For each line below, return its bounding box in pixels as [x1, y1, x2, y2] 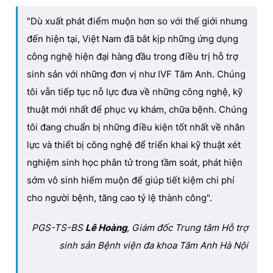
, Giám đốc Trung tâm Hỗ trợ [127, 221, 248, 233]
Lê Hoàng [85, 221, 127, 233]
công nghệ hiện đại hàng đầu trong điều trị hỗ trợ [27, 50, 238, 62]
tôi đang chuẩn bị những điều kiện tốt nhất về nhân [27, 121, 245, 133]
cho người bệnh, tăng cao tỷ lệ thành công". [27, 191, 212, 204]
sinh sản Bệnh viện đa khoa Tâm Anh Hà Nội [59, 239, 248, 251]
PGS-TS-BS [32, 221, 85, 233]
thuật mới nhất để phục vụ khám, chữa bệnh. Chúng [27, 103, 247, 115]
